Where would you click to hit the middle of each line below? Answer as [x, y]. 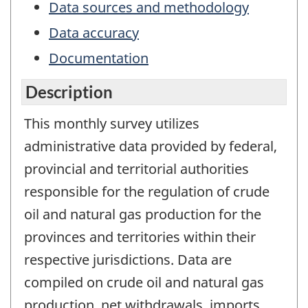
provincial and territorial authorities [136, 168]
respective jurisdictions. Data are [128, 259]
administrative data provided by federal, [151, 146]
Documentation [99, 58]
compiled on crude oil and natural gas [144, 282]
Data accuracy [94, 33]
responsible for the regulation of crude [147, 191]
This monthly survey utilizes [112, 123]
